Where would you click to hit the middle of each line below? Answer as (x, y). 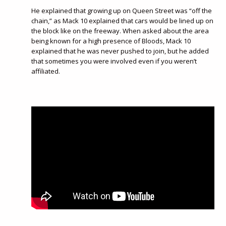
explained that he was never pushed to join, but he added (120, 51)
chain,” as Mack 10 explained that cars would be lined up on (123, 21)
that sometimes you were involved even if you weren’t (114, 61)
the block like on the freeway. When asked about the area (120, 31)
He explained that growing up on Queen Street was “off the (122, 11)
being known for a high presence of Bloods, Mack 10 (111, 41)
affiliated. (46, 71)
